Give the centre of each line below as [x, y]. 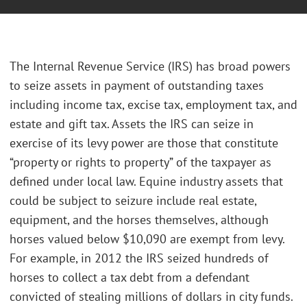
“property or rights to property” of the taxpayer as [140, 162]
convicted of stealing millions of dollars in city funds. [151, 297]
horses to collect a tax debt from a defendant [130, 278]
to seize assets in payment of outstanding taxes [137, 86]
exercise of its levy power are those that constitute [144, 143]
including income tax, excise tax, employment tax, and [153, 105]
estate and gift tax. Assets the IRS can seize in [132, 124]
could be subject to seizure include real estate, [133, 201]
